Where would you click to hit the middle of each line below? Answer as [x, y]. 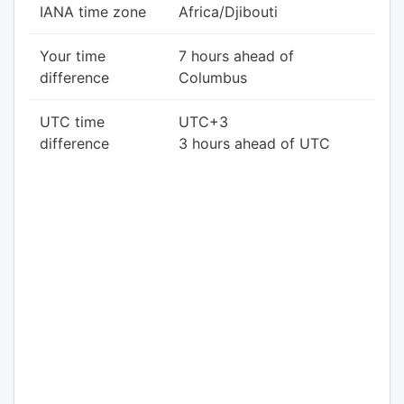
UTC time [72, 122]
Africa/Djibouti [228, 12]
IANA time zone [93, 12]
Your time [73, 56]
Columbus [213, 78]
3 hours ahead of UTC [254, 143]
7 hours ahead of [236, 56]
